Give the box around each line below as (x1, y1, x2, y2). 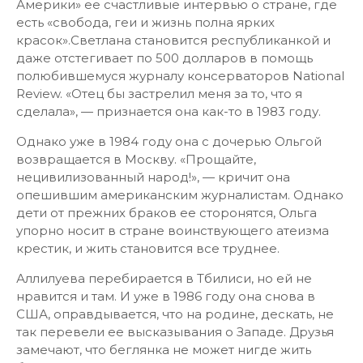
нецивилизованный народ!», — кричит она (16, 169, 290, 185)
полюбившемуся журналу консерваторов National (16, 68, 344, 83)
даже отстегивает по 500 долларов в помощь (16, 50, 313, 66)
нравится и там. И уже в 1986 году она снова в (16, 288, 315, 304)
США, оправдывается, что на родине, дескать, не (16, 306, 334, 322)
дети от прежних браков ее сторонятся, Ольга (16, 205, 317, 220)
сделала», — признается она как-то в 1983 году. (16, 104, 321, 119)
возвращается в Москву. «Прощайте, (16, 152, 256, 167)
